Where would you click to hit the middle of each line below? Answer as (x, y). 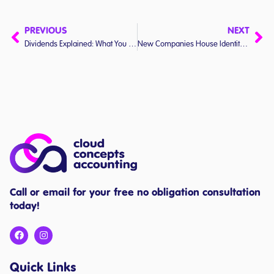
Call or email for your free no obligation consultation (135, 192)
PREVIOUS (46, 31)
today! (25, 206)
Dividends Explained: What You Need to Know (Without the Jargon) (132, 44)
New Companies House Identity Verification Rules (243, 44)
